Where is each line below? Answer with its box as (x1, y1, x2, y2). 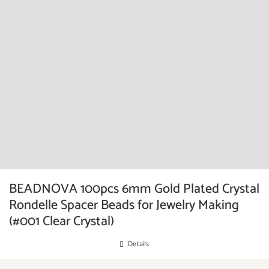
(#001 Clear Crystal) (9, 211, 114, 232)
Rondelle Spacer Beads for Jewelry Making (9, 195, 239, 216)
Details (128, 238, 150, 250)
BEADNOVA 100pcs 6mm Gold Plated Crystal (9, 178, 259, 200)
